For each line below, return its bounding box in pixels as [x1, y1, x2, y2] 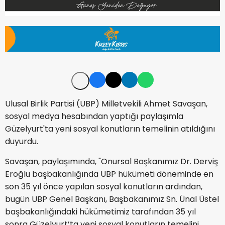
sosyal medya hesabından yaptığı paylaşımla [5, 110, 183, 122]
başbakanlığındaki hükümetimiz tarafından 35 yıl [5, 205, 196, 217]
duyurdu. [5, 135, 38, 147]
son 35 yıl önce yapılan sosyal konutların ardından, [5, 180, 202, 192]
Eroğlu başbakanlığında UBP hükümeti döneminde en [5, 168, 213, 180]
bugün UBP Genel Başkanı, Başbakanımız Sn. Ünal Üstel [5, 193, 219, 205]
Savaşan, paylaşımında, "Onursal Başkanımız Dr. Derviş [5, 155, 218, 167]
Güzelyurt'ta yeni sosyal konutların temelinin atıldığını [5, 123, 215, 135]
